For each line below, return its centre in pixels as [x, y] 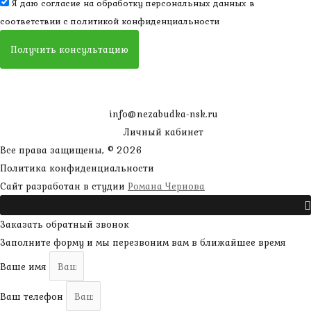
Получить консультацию [69, 50]
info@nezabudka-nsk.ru [163, 114]
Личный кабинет [163, 132]
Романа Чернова [166, 186]
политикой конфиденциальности [145, 22]
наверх [287, 186]
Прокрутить [274, 207]
